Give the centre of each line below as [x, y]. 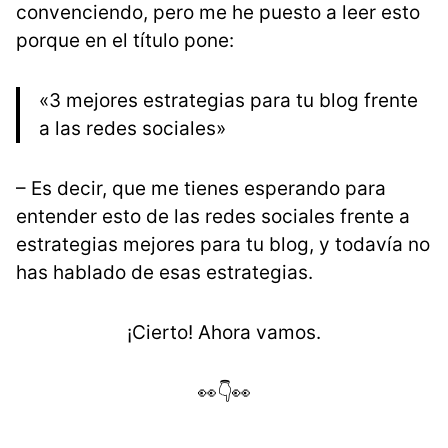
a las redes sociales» [132, 128]
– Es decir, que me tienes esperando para [201, 188]
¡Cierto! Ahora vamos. [224, 332]
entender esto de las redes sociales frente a [213, 216]
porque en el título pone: [125, 40]
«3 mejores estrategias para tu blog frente [228, 100]
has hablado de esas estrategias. [164, 272]
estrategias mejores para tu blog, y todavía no [223, 244]
